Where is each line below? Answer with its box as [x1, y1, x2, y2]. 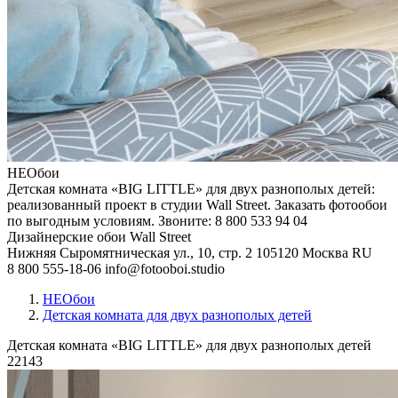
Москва [302, 245, 348, 261]
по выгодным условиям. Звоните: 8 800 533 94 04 [7, 213, 307, 229]
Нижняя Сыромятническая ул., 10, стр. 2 [7, 245, 252, 261]
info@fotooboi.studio [105, 261, 225, 277]
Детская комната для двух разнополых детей [43, 307, 312, 323]
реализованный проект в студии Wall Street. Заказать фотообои [7, 197, 387, 213]
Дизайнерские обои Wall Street [7, 229, 191, 245]
